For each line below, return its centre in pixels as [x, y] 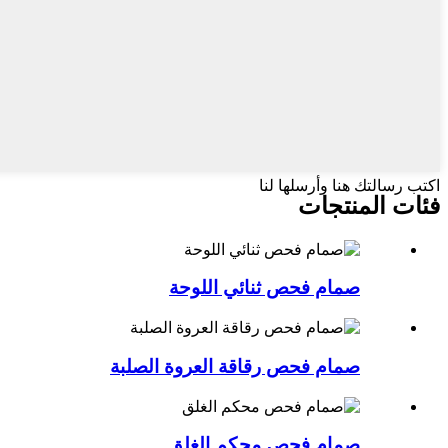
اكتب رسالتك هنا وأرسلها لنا [349, 185]
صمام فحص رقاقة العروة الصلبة [235, 366]
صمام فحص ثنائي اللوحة [264, 288]
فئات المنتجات [369, 205]
